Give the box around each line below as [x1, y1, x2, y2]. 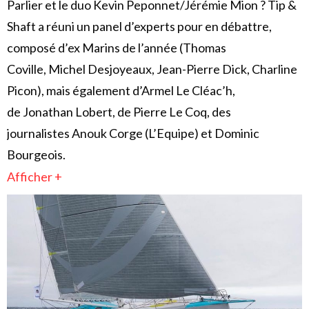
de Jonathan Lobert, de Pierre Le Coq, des [7, 104, 231, 120]
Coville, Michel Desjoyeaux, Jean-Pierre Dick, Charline [7, 61, 297, 77]
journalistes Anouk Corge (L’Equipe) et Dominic [7, 126, 259, 141]
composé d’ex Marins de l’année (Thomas [7, 40, 226, 56]
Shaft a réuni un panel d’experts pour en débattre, [7, 19, 272, 34]
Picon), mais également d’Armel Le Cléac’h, [7, 83, 235, 99]
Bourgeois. [7, 147, 66, 163]
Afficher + [7, 169, 62, 185]
